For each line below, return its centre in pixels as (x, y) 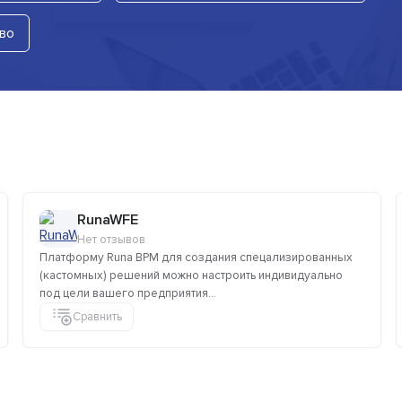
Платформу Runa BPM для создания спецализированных (196, 258)
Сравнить (97, 316)
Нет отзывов (111, 240)
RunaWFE (108, 220)
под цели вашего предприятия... (128, 294)
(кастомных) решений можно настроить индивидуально (191, 276)
